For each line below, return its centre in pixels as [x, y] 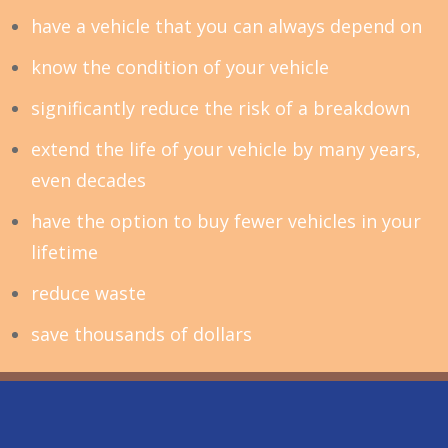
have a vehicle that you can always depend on [226, 25]
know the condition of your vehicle [180, 66]
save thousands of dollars [141, 333]
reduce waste [88, 292]
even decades [88, 179]
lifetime [64, 251]
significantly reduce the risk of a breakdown [220, 107]
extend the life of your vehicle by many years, [226, 148]
